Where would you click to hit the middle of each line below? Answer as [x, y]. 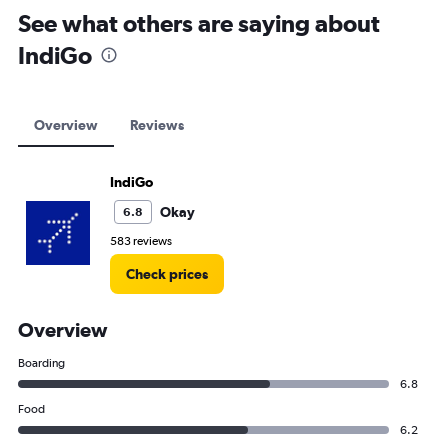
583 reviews [141, 241]
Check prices [167, 274]
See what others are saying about [199, 23]
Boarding [41, 363]
